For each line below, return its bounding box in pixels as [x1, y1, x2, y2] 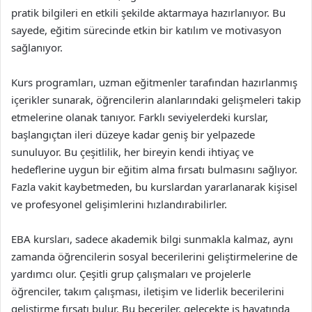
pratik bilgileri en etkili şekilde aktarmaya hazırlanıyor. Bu [11, 6, 286, 19]
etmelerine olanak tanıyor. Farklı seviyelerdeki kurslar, [11, 110, 268, 124]
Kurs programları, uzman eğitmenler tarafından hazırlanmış [11, 75, 297, 89]
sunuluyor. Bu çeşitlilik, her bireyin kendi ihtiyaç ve [11, 145, 253, 159]
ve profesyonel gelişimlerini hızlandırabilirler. [11, 197, 227, 211]
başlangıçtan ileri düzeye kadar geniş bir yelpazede [11, 127, 255, 141]
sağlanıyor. [11, 40, 63, 54]
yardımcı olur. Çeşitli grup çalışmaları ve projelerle [11, 267, 251, 281]
